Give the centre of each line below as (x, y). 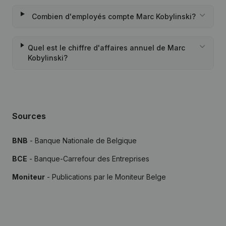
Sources (29, 116)
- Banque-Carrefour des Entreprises (88, 159)
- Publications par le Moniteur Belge (105, 177)
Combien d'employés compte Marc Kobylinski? (114, 16)
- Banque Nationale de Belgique (82, 140)
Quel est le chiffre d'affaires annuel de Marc (106, 48)
